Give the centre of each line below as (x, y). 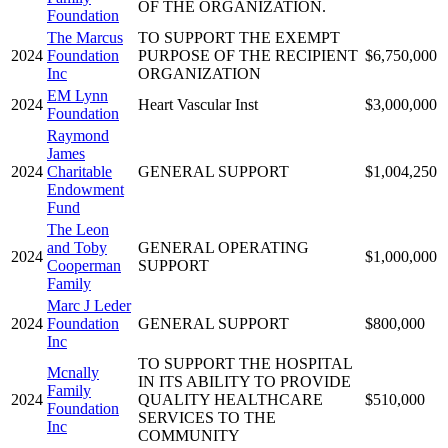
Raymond (78, 135)
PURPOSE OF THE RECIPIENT (248, 55)
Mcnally (73, 372)
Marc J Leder (89, 305)
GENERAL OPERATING (223, 247)
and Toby (77, 247)
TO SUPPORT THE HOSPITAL (245, 363)
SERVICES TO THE (207, 417)
